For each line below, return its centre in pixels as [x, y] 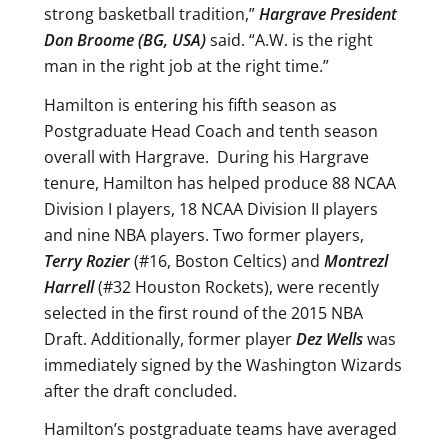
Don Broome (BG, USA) [125, 39]
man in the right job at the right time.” [186, 65]
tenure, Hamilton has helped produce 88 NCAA [220, 182]
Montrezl [356, 260]
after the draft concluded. [140, 390]
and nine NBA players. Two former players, [204, 234]
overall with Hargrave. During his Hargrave [206, 156]
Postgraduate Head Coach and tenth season [211, 130]
